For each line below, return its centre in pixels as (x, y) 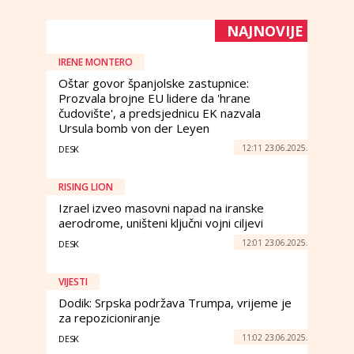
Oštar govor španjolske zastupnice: (154, 83)
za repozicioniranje (109, 318)
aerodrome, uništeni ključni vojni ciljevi (161, 223)
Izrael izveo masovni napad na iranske (161, 208)
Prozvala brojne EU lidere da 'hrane (154, 98)
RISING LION (86, 187)
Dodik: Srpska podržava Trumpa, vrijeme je (175, 303)
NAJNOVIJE (265, 31)
